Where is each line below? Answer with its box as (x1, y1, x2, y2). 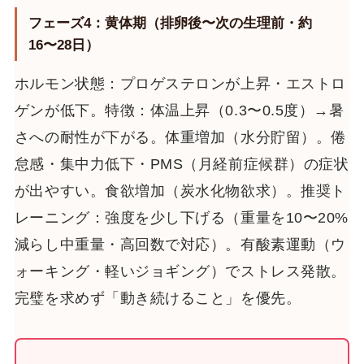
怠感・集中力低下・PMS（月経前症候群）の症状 (14, 155, 349, 172)
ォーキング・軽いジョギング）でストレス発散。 (14, 262, 346, 279)
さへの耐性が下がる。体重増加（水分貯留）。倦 (14, 128, 346, 145)
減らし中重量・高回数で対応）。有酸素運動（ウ (14, 236, 346, 253)
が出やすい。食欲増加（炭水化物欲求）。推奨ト (14, 182, 346, 199)
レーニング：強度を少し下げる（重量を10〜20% (14, 209, 349, 226)
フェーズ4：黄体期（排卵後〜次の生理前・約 (28, 14, 312, 31)
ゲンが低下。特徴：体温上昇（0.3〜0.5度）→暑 (14, 102, 344, 119)
